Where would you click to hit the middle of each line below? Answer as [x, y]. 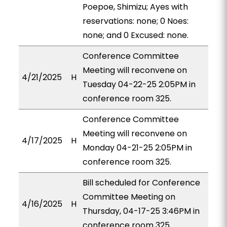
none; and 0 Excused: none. [135, 35]
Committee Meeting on [129, 197]
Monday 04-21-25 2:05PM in [137, 148]
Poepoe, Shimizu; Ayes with [135, 7]
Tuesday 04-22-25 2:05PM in [139, 84]
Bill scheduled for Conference [141, 183]
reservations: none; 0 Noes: [135, 21]
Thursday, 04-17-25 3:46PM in [141, 211]
